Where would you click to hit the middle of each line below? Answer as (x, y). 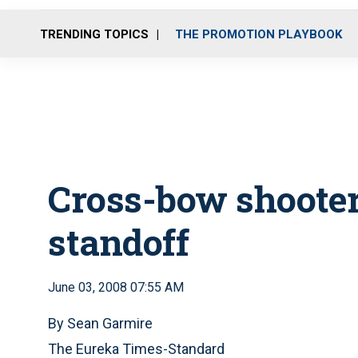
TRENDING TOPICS (94, 34)
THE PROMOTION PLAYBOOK (259, 34)
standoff (118, 242)
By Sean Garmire (100, 323)
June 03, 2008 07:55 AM (116, 287)
